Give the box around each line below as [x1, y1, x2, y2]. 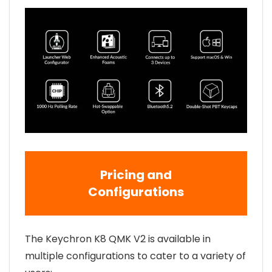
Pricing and [100, 166, 172, 183]
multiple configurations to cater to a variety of [25, 248, 246, 263]
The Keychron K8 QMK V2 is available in [25, 231, 211, 246]
